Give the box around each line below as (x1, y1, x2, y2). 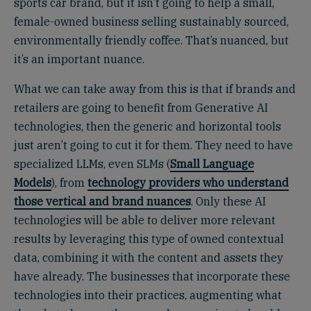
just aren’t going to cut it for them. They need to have (14, 137, 293, 152)
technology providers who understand (87, 175, 289, 190)
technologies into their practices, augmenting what (14, 287, 282, 302)
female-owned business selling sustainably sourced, (14, 14, 289, 28)
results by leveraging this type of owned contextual (14, 231, 284, 246)
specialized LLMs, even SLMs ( (14, 156, 170, 171)
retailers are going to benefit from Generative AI (14, 100, 268, 115)
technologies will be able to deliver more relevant (14, 212, 276, 227)
